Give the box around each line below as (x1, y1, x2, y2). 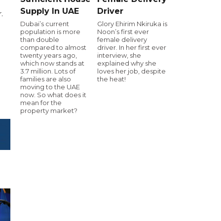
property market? (20, 106, 77, 114)
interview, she (97, 51, 141, 59)
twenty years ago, (20, 51, 77, 59)
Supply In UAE (20, 6, 79, 16)
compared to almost (20, 43, 86, 51)
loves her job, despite (97, 67, 166, 75)
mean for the (20, 98, 62, 107)
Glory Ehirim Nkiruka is (97, 19, 167, 28)
